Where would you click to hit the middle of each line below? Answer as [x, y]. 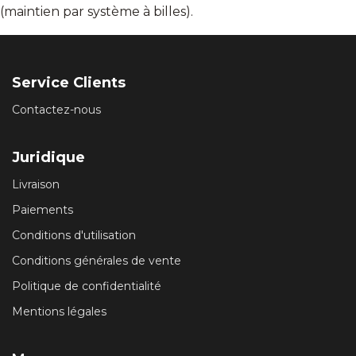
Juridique [48, 157]
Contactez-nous [56, 109]
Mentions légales [59, 311]
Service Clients [69, 82]
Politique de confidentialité [87, 286]
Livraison [36, 184]
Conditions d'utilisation [74, 235]
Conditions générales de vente [97, 260]
